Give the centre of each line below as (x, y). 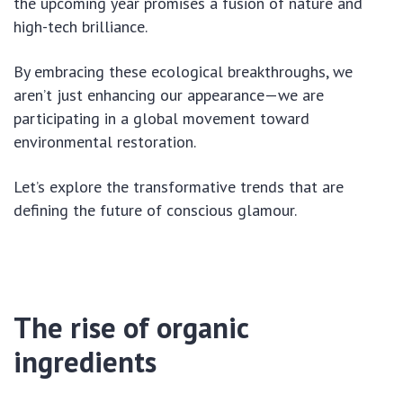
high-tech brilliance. (81, 26)
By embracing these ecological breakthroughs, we (183, 71)
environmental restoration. (105, 141)
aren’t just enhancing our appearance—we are (169, 94)
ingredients (85, 361)
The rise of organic (131, 327)
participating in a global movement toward (161, 118)
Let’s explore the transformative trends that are (179, 186)
